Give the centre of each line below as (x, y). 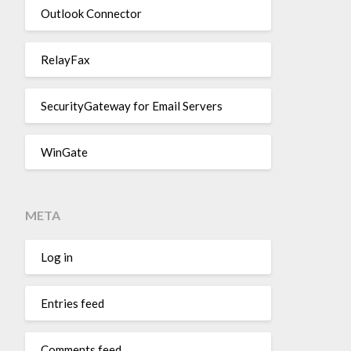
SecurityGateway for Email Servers (131, 105)
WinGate (64, 152)
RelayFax (65, 59)
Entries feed (72, 303)
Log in (56, 257)
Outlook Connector (91, 13)
